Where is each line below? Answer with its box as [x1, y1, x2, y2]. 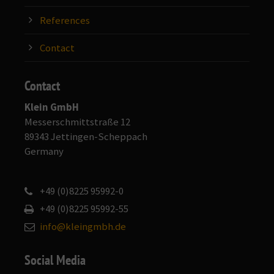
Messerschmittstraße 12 [24, 115, 130, 128]
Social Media [24, 251, 86, 268]
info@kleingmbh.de [40, 220, 126, 234]
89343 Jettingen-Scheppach [24, 130, 147, 143]
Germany [24, 144, 64, 158]
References [40, 13, 90, 27]
